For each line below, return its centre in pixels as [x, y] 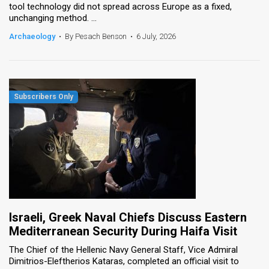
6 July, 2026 [156, 36]
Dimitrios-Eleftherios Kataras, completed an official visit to [124, 261]
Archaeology [32, 36]
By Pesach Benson [96, 36]
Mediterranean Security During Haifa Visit [123, 231]
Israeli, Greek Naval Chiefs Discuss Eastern [128, 217]
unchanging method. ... [53, 18]
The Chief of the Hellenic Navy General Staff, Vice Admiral [123, 249]
